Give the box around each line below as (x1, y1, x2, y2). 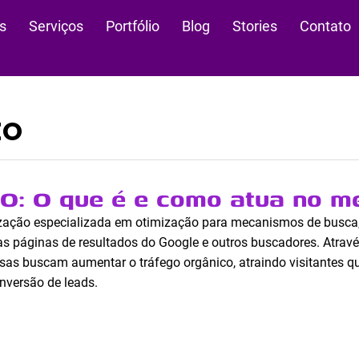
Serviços (28, 18, 83, 34)
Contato (299, 18, 351, 34)
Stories (232, 18, 277, 34)
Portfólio (105, 18, 159, 34)
